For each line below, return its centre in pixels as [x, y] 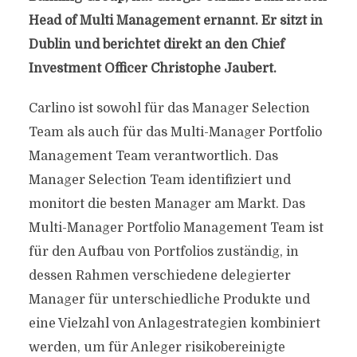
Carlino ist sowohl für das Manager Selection [169, 108]
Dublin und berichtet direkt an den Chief [156, 45]
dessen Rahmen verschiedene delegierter [159, 276]
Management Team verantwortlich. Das [153, 156]
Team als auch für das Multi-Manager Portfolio [175, 132]
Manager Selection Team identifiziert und [159, 180]
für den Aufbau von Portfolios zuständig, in [163, 252]
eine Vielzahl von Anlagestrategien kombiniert [174, 324]
